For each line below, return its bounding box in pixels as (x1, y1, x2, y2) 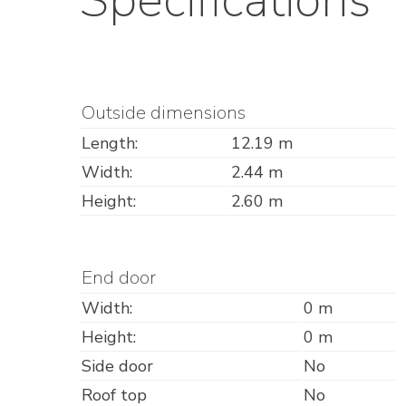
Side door (82, 355, 153, 378)
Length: (82, 132, 138, 155)
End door (82, 265, 156, 291)
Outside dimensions (82, 100, 246, 126)
